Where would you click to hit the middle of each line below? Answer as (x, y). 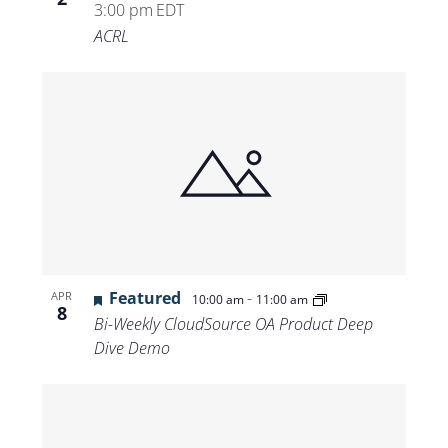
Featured (144, 298)
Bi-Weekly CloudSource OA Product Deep (233, 324)
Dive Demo (131, 348)
